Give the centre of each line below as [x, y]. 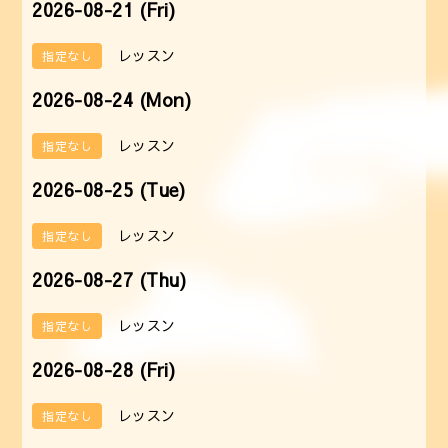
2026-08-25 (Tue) [109, 189]
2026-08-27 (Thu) [109, 279]
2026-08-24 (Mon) [112, 99]
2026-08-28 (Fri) [104, 369]
